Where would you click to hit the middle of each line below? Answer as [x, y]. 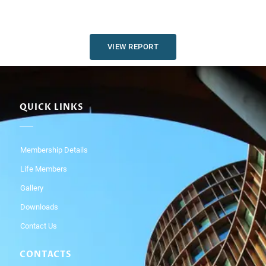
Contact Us [38, 226]
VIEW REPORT [133, 46]
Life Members [43, 169]
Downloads [39, 207]
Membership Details [54, 150]
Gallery [31, 188]
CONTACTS [45, 255]
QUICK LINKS [51, 107]
